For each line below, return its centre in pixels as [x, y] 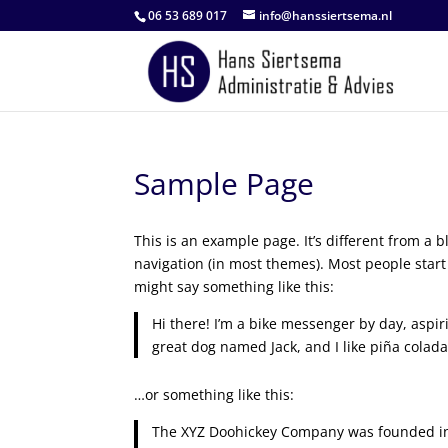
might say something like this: [234, 286]
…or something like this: [214, 394]
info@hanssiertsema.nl [326, 15]
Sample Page [224, 183]
